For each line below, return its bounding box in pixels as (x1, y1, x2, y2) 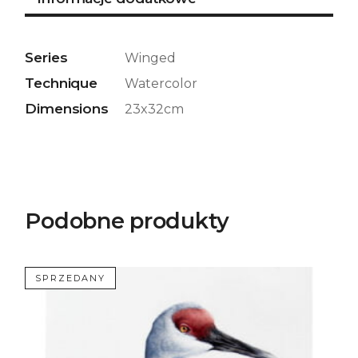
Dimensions (25, 100, 109, 117)
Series (25, 49, 68, 66)
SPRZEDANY (35, 272, 106, 284)
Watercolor (125, 75, 198, 91)
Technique (25, 74, 97, 91)
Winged (125, 50, 177, 66)
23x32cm (125, 101, 185, 117)
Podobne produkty (25, 207, 230, 234)
